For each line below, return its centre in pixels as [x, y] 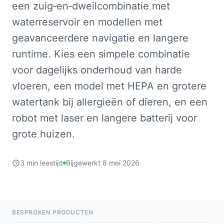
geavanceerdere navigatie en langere [100, 38]
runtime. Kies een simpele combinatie [101, 54]
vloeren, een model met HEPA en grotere [109, 86]
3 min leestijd [41, 163]
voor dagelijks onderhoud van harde [97, 70]
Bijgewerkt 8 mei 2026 [103, 163]
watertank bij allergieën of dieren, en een [110, 102]
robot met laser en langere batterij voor [104, 118]
